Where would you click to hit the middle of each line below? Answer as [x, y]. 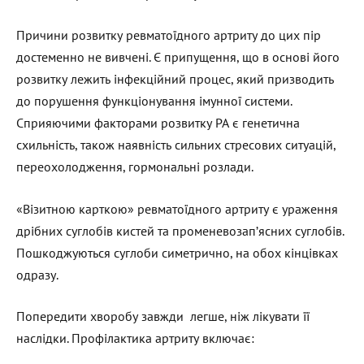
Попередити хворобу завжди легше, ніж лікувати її [163, 316]
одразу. [37, 274]
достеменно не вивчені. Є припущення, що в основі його [178, 57]
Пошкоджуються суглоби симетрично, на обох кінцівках [177, 252]
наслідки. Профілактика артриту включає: [135, 338]
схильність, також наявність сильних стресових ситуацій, [176, 145]
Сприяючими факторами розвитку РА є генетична [158, 123]
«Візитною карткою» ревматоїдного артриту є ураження [177, 208]
